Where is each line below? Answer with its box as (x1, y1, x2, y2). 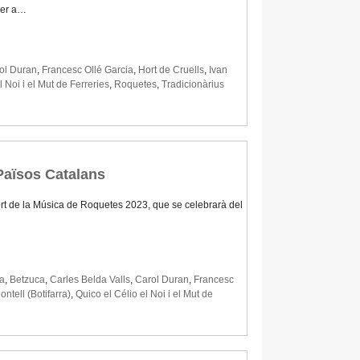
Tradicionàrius (162, 79, 224, 91)
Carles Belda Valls (50, 274, 130, 286)
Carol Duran (135, 274, 189, 286)
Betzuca (10, 274, 45, 286)
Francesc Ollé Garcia (42, 64, 133, 76)
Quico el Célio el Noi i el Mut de (76, 288, 213, 301)
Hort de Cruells (138, 64, 204, 76)
